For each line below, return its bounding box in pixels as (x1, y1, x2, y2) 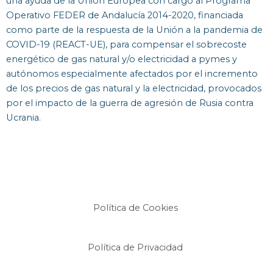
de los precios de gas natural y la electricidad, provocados (6, 83, 261, 94)
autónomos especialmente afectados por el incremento (6, 68, 258, 80)
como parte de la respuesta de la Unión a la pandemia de (6, 24, 263, 36)
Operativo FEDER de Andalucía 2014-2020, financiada (6, 10, 243, 21)
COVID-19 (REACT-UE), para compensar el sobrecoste (6, 39, 247, 51)
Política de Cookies (93, 202, 180, 214)
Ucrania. (6, 112, 41, 124)
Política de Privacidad (88, 242, 185, 253)
